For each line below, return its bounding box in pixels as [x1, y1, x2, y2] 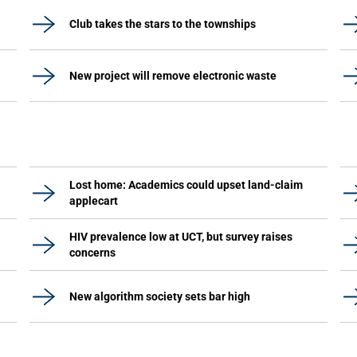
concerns [69, 246, 116, 259]
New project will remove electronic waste [69, 69, 277, 82]
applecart [69, 194, 118, 207]
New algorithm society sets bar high [69, 290, 250, 303]
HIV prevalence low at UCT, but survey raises [69, 230, 292, 243]
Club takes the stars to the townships [69, 18, 256, 30]
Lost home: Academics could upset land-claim [69, 178, 303, 191]
